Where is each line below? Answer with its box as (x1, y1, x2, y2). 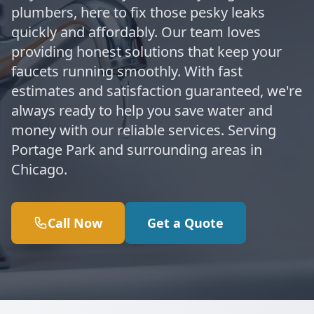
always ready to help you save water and (11, 101, 273, 120)
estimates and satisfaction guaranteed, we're (11, 81, 302, 100)
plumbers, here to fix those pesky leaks (11, 3, 265, 22)
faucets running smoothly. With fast (11, 62, 243, 81)
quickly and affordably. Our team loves (11, 22, 261, 41)
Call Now (48, 214, 102, 231)
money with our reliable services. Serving (11, 121, 276, 139)
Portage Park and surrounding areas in (11, 140, 262, 159)
